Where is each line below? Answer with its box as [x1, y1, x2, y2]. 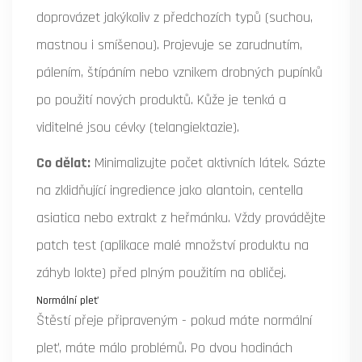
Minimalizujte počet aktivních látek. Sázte [90, 154, 326, 173]
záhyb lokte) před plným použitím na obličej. [36, 263, 286, 283]
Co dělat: [36, 154, 90, 173]
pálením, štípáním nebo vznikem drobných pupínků [36, 63, 322, 82]
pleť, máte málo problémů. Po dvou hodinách [36, 339, 293, 358]
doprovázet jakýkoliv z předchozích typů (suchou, [36, 8, 313, 27]
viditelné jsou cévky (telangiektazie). [36, 118, 239, 137]
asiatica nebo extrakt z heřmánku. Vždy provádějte [36, 208, 326, 228]
